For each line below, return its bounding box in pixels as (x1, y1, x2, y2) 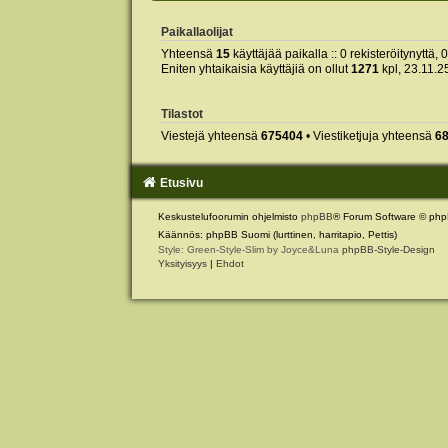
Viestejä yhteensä (160, 128, 261, 143)
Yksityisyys (157, 257, 207, 269)
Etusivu (159, 175, 203, 190)
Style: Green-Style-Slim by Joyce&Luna (157, 243, 342, 255)
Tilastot (160, 107, 203, 120)
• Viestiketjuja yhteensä (302, 128, 435, 143)
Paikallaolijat (160, 26, 233, 39)
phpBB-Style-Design (341, 243, 435, 255)
